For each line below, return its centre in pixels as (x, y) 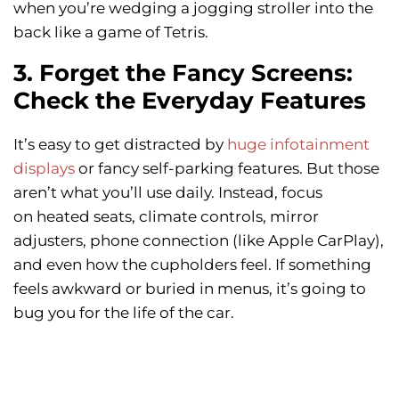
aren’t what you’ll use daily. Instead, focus (168, 193)
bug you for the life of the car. (124, 313)
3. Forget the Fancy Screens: (183, 73)
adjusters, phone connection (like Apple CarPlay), (199, 241)
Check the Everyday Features (190, 101)
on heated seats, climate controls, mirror (166, 217)
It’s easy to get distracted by (120, 145)
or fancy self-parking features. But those (227, 169)
